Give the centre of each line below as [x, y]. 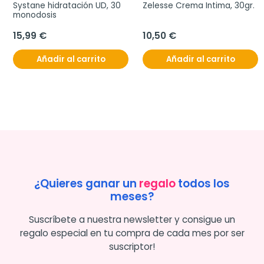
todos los [203, 184]
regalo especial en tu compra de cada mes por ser [132, 233]
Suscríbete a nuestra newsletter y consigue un [132, 220]
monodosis [35, 15]
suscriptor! [132, 247]
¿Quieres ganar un [87, 184]
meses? [132, 197]
